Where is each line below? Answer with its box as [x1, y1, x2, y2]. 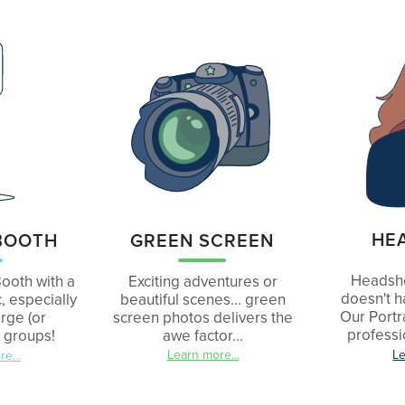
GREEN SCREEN [130, 227, 275, 254]
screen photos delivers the [113, 306, 294, 329]
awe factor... [163, 325, 244, 347]
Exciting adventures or [128, 270, 278, 293]
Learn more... [166, 345, 240, 364]
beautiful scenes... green [120, 288, 287, 311]
